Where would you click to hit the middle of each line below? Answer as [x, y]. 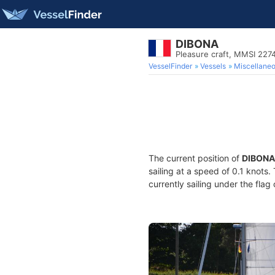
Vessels [213, 66]
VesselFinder [170, 66]
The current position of [195, 158]
